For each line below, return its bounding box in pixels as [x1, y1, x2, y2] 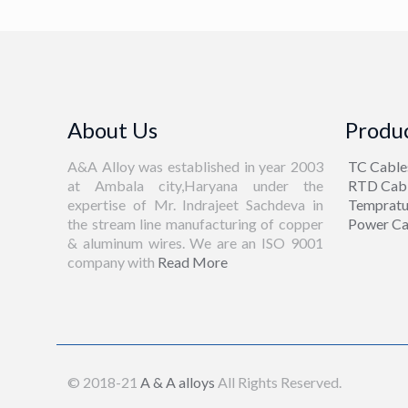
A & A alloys [140, 373, 216, 391]
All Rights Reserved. [215, 373, 342, 391]
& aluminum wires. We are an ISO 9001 [67, 234, 323, 251]
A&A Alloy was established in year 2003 [67, 158, 323, 175]
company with [67, 253, 156, 270]
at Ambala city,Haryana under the [67, 177, 323, 194]
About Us [67, 117, 158, 143]
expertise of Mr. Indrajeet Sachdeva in [67, 196, 323, 213]
